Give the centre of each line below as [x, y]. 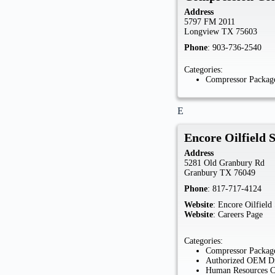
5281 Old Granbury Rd [225, 163]
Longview [202, 31]
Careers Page [241, 215]
